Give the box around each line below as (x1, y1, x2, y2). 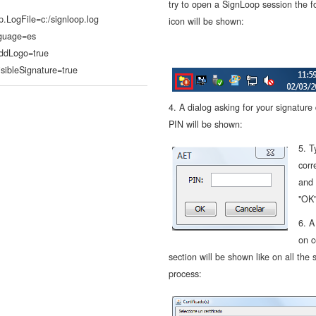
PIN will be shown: (169, 118, 243, 130)
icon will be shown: (169, 15, 244, 28)
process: (169, 267, 202, 280)
